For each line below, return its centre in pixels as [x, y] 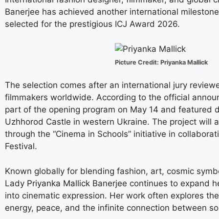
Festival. [21, 146]
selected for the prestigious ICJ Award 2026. [92, 24]
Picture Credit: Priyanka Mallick [161, 62]
